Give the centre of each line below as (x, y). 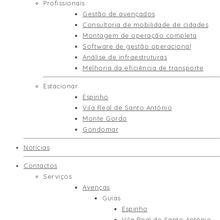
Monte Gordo (105, 118)
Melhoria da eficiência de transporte (143, 68)
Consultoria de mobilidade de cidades (145, 25)
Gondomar (100, 129)
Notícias (37, 147)
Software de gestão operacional (137, 46)
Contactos (41, 165)
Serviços (57, 176)
